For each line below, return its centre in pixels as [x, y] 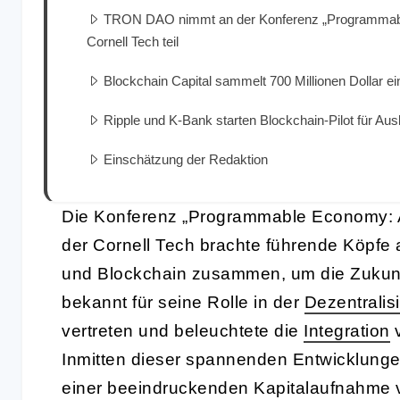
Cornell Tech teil [133, 41]
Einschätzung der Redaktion [186, 159]
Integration [347, 330]
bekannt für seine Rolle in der [183, 302]
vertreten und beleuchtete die [183, 330]
